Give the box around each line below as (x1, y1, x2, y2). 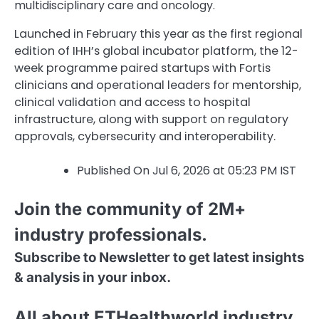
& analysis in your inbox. (14, 269, 171, 286)
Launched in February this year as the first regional (14, 25, 303, 42)
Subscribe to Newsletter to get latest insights (14, 249, 304, 266)
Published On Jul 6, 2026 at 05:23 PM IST (77, 162, 296, 179)
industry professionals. (14, 224, 207, 246)
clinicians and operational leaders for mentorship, (14, 76, 301, 93)
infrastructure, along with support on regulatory (14, 110, 288, 127)
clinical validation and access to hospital (14, 93, 251, 110)
